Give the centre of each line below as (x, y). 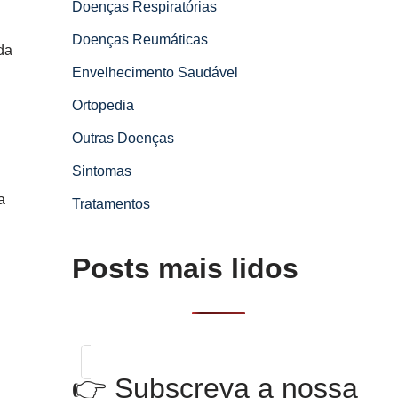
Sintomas (102, 171)
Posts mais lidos (185, 268)
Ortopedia (103, 105)
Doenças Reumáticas (140, 40)
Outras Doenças (123, 138)
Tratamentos (111, 204)
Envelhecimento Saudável (155, 72)
